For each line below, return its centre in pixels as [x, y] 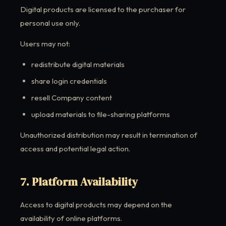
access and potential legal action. [75, 149]
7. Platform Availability [79, 182]
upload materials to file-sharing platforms [101, 114]
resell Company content [72, 98]
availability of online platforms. [71, 218]
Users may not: [45, 44]
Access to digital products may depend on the [96, 205]
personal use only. [50, 23]
